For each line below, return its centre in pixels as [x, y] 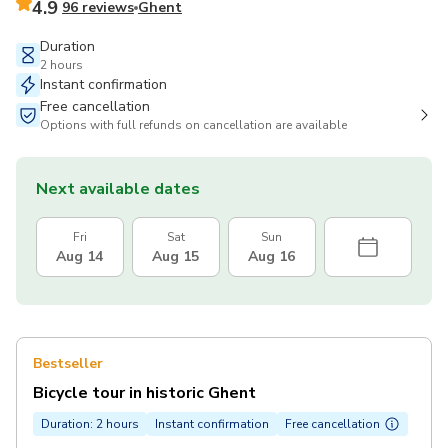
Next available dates [118, 188]
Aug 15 [176, 256]
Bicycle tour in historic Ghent [144, 392]
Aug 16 [272, 256]
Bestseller [68, 363]
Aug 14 [80, 256]
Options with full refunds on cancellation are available [193, 124]
